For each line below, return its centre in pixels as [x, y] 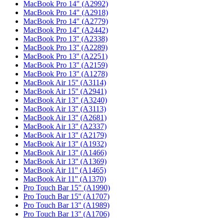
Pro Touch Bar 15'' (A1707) [66, 196]
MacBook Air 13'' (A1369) [65, 161]
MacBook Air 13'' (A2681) [65, 118]
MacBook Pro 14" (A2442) [66, 30]
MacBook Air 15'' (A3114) [65, 82]
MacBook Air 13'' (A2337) [65, 126]
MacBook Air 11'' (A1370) [65, 179]
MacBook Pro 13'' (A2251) [65, 56]
